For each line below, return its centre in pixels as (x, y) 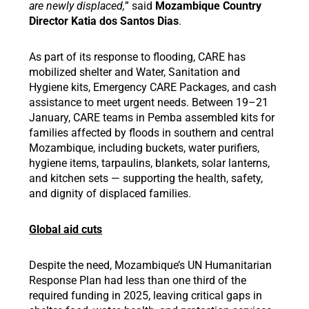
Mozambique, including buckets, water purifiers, (144, 148)
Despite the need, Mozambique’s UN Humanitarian (151, 265)
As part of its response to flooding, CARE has (138, 57)
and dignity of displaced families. (110, 193)
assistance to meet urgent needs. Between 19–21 (149, 102)
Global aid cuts (66, 229)
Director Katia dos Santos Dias (104, 21)
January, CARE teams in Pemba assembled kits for (152, 118)
